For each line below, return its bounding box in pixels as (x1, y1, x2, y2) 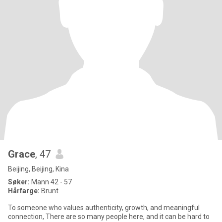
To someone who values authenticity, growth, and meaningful (8, 204, 200, 212)
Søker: (8, 178, 30, 186)
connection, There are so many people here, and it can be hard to (8, 213, 46, 221)
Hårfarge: (8, 187, 41, 195)
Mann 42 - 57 (30, 178, 72, 186)
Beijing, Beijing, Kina (8, 165, 69, 173)
